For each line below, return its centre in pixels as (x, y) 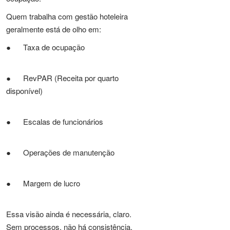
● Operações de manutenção (60, 152)
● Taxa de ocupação (45, 47)
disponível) (24, 91)
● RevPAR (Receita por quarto (62, 78)
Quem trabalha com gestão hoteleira (67, 16)
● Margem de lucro (43, 183)
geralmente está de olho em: (54, 29)
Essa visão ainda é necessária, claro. (69, 214)
